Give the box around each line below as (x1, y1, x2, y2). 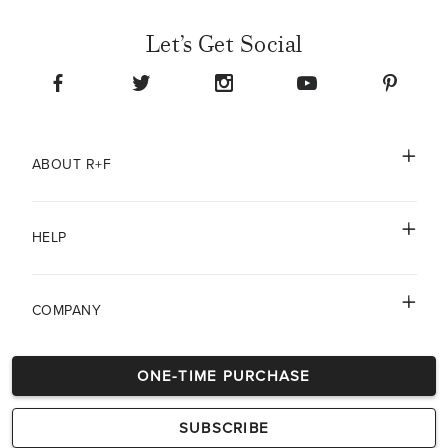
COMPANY (31, 302, 101, 319)
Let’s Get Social (145, 29, 303, 59)
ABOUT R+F (31, 156, 111, 173)
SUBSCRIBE (178, 419, 270, 437)
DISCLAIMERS (31, 375, 122, 392)
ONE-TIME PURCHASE (137, 367, 311, 385)
